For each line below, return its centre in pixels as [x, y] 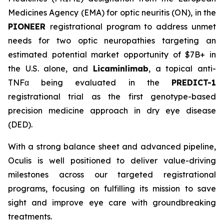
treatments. [30, 216]
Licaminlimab [120, 68]
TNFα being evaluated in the [90, 82]
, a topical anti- [182, 68]
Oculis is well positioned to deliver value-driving [112, 160]
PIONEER [29, 26]
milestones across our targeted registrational [112, 174]
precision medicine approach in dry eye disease [112, 110]
